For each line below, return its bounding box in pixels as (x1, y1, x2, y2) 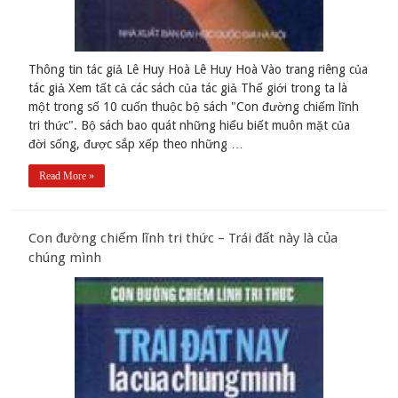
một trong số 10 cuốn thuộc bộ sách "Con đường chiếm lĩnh (28, 99, 360, 114)
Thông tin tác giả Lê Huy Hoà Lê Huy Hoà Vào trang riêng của (28, 61, 369, 76)
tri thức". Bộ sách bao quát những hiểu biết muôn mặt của (28, 117, 351, 132)
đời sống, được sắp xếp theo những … (28, 136, 244, 151)
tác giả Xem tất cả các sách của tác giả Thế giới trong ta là (28, 80, 348, 95)
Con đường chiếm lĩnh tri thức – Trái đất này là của (28, 229, 338, 246)
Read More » (39, 169, 95, 182)
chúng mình (28, 249, 102, 266)
